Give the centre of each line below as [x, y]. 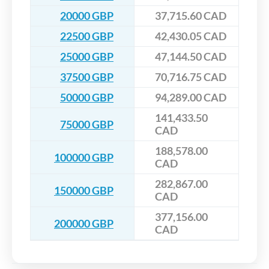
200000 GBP [84, 223]
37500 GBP [87, 77]
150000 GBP [84, 190]
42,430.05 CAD [191, 36]
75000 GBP [87, 124]
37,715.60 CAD [191, 16]
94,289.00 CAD [191, 98]
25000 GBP [87, 57]
